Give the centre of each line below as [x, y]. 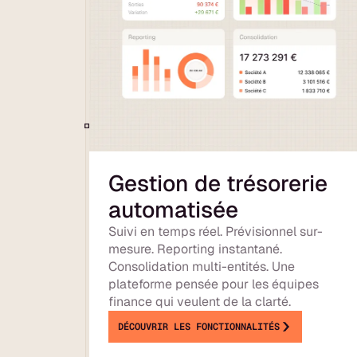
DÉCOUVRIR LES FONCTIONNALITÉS [199, 326]
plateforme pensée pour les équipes [214, 284]
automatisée [174, 209]
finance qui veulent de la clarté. [200, 301]
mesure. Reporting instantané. [196, 249]
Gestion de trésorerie [218, 183]
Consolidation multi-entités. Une [202, 266]
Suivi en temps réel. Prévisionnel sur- [216, 231]
